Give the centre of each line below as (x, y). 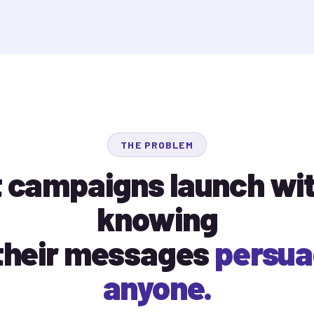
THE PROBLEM (157, 145)
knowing (157, 218)
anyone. (157, 287)
